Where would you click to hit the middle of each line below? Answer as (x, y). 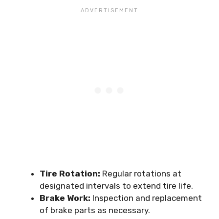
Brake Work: (65, 198)
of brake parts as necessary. (95, 210)
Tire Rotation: (70, 173)
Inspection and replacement (146, 198)
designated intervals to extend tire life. (116, 186)
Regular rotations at (141, 173)
